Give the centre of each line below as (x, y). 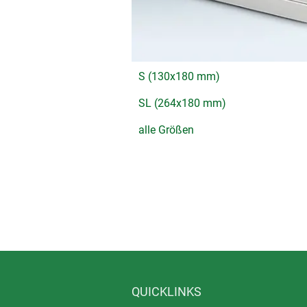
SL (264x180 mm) (182, 103)
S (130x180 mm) (179, 76)
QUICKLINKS (167, 291)
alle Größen (166, 130)
